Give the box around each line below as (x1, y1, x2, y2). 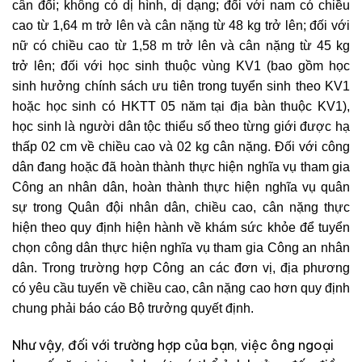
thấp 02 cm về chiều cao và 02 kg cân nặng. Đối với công (12, 139, 350, 154)
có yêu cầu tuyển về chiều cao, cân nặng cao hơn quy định (12, 280, 350, 295)
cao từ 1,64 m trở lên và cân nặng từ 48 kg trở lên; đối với (12, 18, 350, 32)
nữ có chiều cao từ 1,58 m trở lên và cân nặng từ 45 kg (12, 38, 350, 53)
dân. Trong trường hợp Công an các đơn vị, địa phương (12, 260, 350, 275)
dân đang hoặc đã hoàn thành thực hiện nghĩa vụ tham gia (12, 159, 350, 174)
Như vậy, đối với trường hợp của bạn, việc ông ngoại (12, 336, 334, 353)
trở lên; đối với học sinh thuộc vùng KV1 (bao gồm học (12, 58, 350, 73)
